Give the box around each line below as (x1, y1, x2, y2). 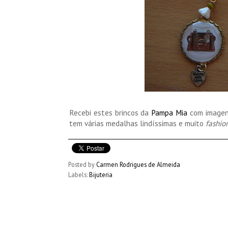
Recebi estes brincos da (69, 107, 152, 118)
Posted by (68, 160, 96, 168)
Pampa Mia (151, 107, 188, 118)
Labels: (68, 170, 89, 179)
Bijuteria (89, 170, 112, 179)
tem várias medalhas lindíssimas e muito (69, 118, 204, 128)
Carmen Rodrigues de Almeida (96, 160, 180, 168)
